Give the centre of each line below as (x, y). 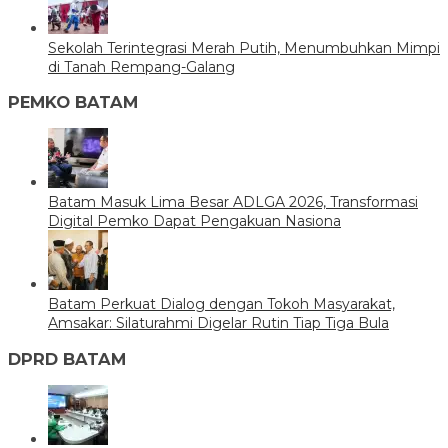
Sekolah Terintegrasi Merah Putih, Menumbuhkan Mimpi (244, 47)
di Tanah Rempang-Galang (141, 66)
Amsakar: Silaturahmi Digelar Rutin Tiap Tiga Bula (218, 323)
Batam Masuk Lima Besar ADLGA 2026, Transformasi (233, 202)
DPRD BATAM (67, 358)
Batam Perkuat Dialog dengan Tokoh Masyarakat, (221, 304)
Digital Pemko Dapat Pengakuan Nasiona (194, 221)
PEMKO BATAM (73, 101)
